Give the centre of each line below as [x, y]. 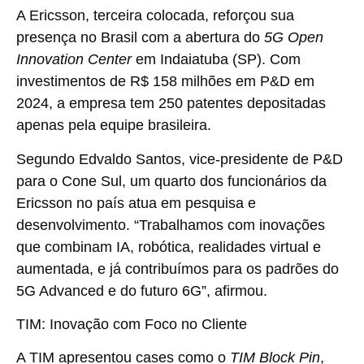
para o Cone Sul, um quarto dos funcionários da [171, 181]
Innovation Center [74, 60]
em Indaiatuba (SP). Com [216, 60]
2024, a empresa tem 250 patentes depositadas [171, 104]
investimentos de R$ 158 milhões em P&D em [165, 82]
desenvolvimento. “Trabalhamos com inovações [171, 225]
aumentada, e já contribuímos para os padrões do [178, 269]
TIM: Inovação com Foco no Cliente [132, 325]
